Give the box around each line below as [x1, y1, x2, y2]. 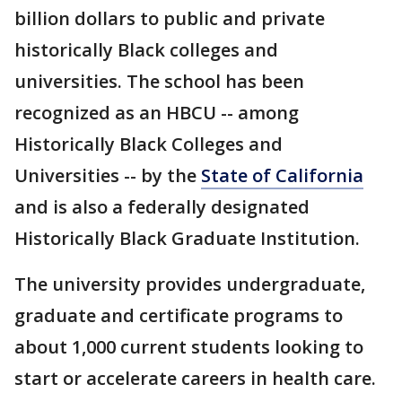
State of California [201, 163, 363, 188]
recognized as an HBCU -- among [14, 100, 299, 125]
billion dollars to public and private [14, 6, 325, 31]
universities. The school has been [14, 69, 304, 93]
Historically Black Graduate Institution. [14, 226, 360, 250]
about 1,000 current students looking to [14, 335, 363, 359]
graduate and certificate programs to [14, 303, 343, 328]
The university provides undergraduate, [14, 272, 365, 296]
